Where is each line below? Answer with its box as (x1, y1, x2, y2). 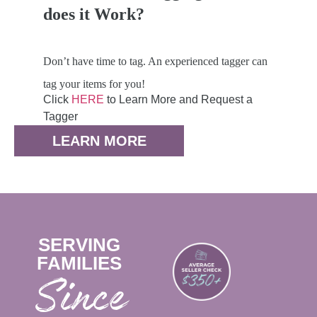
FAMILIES (37, 253, 122, 275)
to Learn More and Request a (103, 93, 253, 106)
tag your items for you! (42, 78, 145, 91)
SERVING (38, 234, 120, 256)
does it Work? (42, 5, 144, 24)
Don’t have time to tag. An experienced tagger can (42, 55, 267, 68)
